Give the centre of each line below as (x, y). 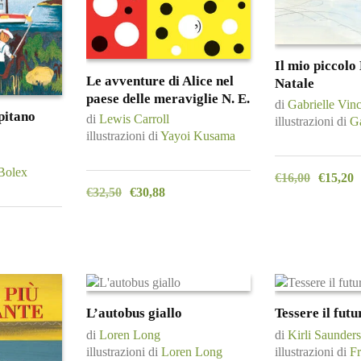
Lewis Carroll (134, 119)
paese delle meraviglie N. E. (168, 99)
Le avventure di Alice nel (160, 81)
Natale (295, 84)
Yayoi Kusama (198, 136)
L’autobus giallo (134, 313)
